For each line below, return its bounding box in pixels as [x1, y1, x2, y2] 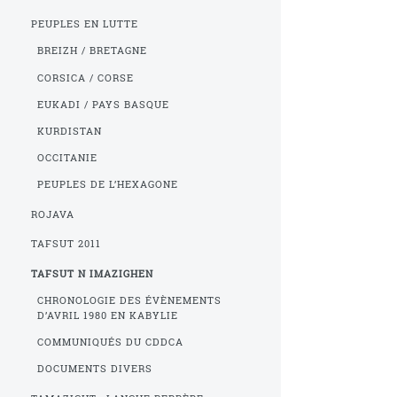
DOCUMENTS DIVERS [36, 362, 152, 376]
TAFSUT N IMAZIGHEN [31, 267, 154, 280]
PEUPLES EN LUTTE [31, 18, 139, 31]
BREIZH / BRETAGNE [36, 44, 147, 58]
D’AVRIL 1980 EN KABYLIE [36, 308, 178, 322]
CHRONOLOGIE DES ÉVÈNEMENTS [36, 293, 222, 307]
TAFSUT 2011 [31, 237, 102, 251]
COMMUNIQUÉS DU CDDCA [36, 336, 183, 349]
